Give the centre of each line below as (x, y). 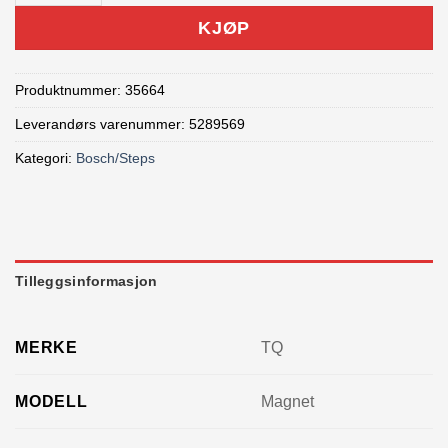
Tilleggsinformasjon (86, 280)
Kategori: (45, 158)
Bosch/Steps (115, 158)
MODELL (51, 400)
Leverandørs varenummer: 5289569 (130, 124)
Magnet (288, 401)
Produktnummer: (70, 90)
